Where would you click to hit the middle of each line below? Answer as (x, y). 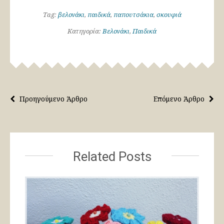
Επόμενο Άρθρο (180, 99)
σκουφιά (169, 15)
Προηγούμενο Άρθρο (52, 99)
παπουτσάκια (133, 15)
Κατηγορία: (85, 31)
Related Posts (112, 157)
